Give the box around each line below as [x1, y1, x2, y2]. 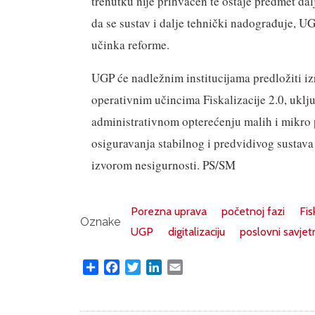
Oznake [80, 214, 120, 229]
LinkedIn [162, 259, 202, 273]
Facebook [120, 259, 166, 273]
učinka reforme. [91, 37, 169, 53]
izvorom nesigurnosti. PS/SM [91, 157, 236, 173]
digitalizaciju [168, 225, 225, 238]
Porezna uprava [131, 205, 207, 218]
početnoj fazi [221, 205, 285, 218]
